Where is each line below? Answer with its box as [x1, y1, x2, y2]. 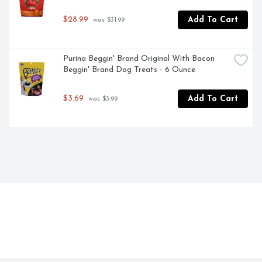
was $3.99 [86, 95, 118, 103]
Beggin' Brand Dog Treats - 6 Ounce [63, 65, 195, 75]
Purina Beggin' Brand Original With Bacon [63, 54, 215, 64]
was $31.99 [91, 16, 125, 24]
